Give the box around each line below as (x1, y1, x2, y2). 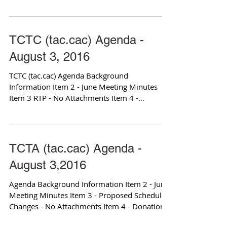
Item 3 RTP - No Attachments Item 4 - (9, 93, 138, 103)
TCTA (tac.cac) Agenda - (9, 141, 142, 155)
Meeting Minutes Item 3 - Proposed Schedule (9, 190, 166, 200)
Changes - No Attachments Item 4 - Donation (9, 201, 165, 211)
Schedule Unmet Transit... (9, 104, 98, 114)
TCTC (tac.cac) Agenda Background (9, 70, 128, 81)
